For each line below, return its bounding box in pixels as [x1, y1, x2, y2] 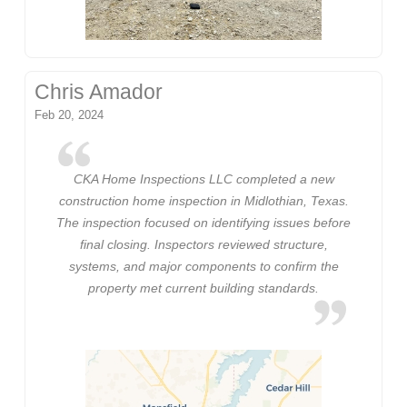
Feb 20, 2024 [35, 107, 104, 122]
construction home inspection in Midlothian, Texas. [58, 194, 349, 209]
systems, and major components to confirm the [68, 259, 339, 274]
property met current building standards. [88, 281, 319, 296]
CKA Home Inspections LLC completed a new [73, 172, 334, 187]
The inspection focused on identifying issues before [56, 215, 351, 231]
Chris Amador [35, 80, 164, 104]
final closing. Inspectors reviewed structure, [79, 237, 328, 253]
